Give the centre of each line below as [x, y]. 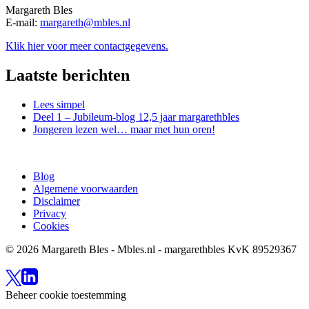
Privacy [50, 214]
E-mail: [23, 23]
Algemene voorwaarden [86, 189]
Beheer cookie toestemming [66, 295]
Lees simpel [59, 105]
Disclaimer [57, 201]
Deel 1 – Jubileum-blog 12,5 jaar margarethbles [136, 117]
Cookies [51, 226]
